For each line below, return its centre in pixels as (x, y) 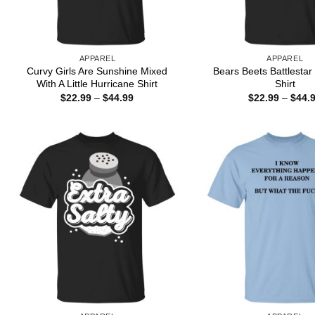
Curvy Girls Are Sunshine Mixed (97, 71)
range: (148, 107)
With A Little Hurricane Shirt (97, 83)
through (150, 127)
